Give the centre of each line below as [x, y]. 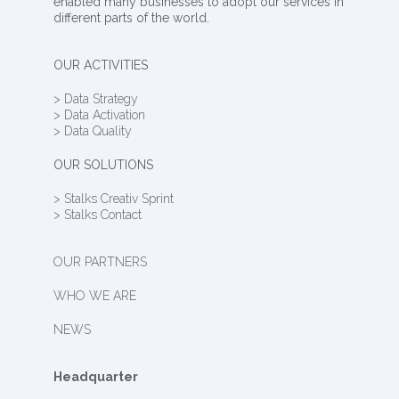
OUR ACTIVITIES [100, 65]
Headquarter [95, 376]
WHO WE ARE [94, 295]
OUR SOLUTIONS [103, 164]
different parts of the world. [131, 17]
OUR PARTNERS [100, 261]
